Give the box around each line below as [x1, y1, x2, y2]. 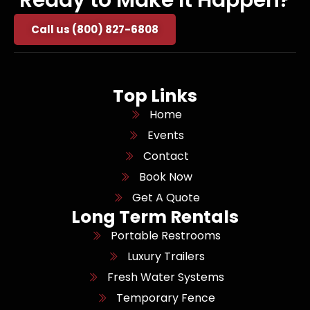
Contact [143, 147, 189, 164]
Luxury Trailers [127, 248, 205, 264]
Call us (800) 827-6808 [31, 21, 158, 37]
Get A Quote [131, 189, 200, 206]
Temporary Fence [116, 289, 216, 306]
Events [147, 127, 185, 143]
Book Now [139, 168, 193, 185]
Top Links [113, 83, 197, 108]
